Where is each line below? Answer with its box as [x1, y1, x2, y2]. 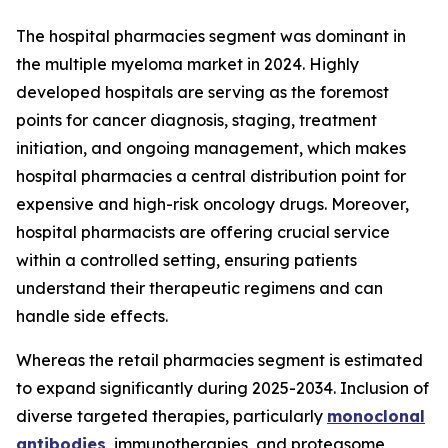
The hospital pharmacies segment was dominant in [16, 26, 406, 47]
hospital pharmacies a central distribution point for [16, 166, 406, 187]
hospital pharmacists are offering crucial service [16, 222, 390, 243]
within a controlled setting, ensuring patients [16, 250, 357, 271]
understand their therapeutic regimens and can [16, 278, 383, 299]
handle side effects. [16, 306, 172, 327]
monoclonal [327, 406, 425, 427]
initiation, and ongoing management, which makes [16, 138, 406, 159]
